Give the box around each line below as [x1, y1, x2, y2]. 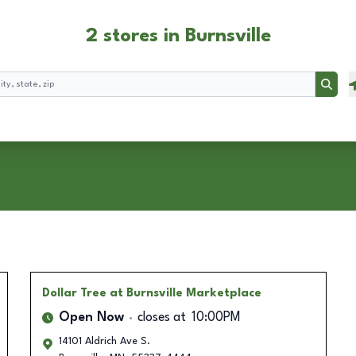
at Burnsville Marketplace [109, 288, 261, 299]
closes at [137, 311, 186, 324]
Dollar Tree [41, 288, 106, 299]
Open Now [58, 311, 124, 324]
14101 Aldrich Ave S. [58, 336, 150, 346]
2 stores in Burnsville [85, 27, 271, 46]
